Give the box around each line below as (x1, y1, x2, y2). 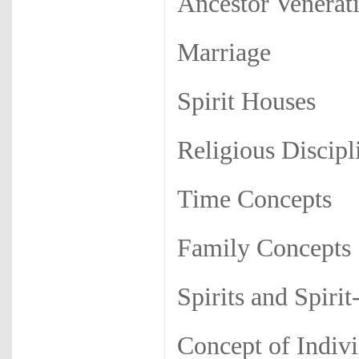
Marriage (177, 38, 271, 67)
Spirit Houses (177, 87, 316, 115)
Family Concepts (177, 234, 351, 262)
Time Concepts (177, 185, 332, 213)
